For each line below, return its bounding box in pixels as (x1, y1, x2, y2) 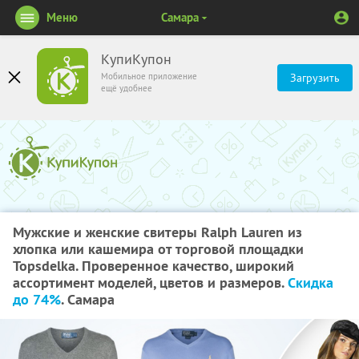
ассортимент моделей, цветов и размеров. (13, 273, 288, 292)
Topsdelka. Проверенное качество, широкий (13, 256, 294, 275)
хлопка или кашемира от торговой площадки (13, 240, 304, 258)
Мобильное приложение (101, 71, 197, 82)
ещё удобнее (101, 83, 152, 94)
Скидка (288, 273, 333, 292)
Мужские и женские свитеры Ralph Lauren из (13, 223, 302, 241)
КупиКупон (101, 50, 171, 68)
